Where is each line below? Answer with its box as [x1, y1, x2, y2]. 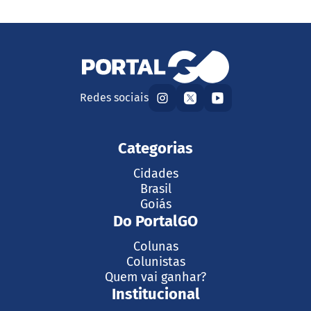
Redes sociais [79, 91, 149, 105]
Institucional [111, 285, 200, 304]
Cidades [133, 166, 178, 182]
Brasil [140, 181, 171, 197]
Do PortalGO [113, 212, 198, 231]
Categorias [118, 139, 193, 158]
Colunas [133, 239, 178, 255]
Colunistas [126, 254, 185, 270]
